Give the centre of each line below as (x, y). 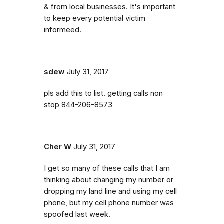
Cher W (58, 147)
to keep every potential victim (95, 18)
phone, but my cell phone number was (109, 203)
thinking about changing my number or (109, 180)
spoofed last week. (77, 214)
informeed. (63, 30)
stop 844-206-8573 (78, 105)
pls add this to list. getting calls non (103, 93)
